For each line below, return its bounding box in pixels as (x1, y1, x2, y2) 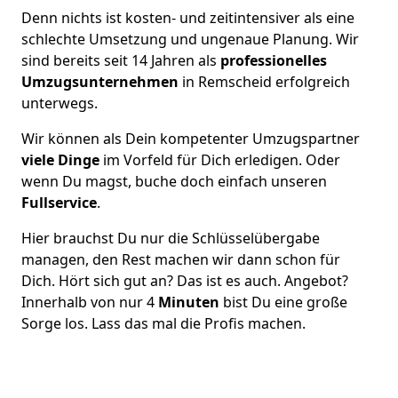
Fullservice (21, 192, 97, 212)
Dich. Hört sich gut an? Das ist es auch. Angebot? (21, 270, 348, 291)
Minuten (158, 291, 223, 312)
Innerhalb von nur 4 (21, 291, 158, 312)
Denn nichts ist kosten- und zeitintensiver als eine (21, 7, 354, 28)
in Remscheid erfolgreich (182, 71, 350, 92)
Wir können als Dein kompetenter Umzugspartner (21, 128, 360, 148)
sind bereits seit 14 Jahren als (21, 50, 217, 70)
